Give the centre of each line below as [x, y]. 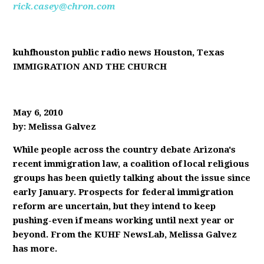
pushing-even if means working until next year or [124, 220]
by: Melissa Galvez [55, 127]
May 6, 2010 [38, 113]
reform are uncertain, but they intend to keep [115, 206]
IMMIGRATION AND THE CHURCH [90, 67]
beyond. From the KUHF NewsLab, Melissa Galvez [125, 235]
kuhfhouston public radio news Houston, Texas [119, 52]
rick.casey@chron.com [65, 6]
